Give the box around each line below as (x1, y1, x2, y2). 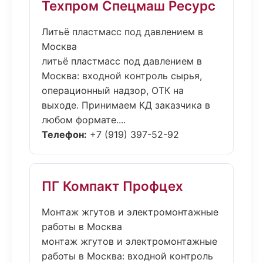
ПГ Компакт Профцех (42, 178, 183, 194)
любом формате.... (42, 114, 126, 126)
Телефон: (42, 129, 87, 140)
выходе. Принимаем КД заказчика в (42, 99, 210, 111)
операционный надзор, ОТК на (42, 85, 184, 96)
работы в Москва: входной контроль (42, 250, 213, 262)
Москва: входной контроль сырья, (42, 70, 202, 82)
